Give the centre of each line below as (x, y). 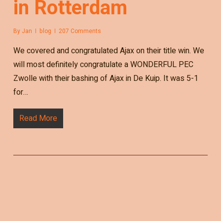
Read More (38, 118)
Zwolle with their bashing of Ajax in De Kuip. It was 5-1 (106, 78)
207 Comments (80, 31)
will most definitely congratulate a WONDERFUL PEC (103, 64)
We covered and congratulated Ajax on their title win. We (109, 51)
